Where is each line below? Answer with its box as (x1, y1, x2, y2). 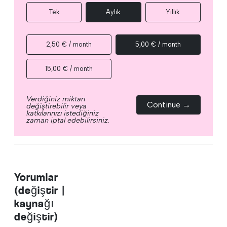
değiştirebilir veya (26, 101, 87, 110)
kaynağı (14, 197, 54, 210)
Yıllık (166, 8, 180, 16)
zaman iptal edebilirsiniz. (26, 115, 109, 125)
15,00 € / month (45, 64, 93, 72)
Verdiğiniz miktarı (26, 94, 85, 103)
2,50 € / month (46, 40, 92, 48)
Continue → (146, 99, 191, 109)
